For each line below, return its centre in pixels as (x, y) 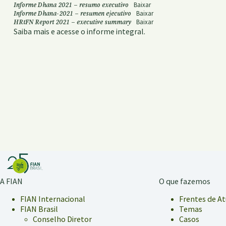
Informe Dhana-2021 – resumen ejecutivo (72, 13)
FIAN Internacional (53, 199)
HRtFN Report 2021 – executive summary (72, 22)
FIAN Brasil (39, 209)
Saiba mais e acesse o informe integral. (79, 31)
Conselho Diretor (62, 219)
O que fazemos (184, 181)
